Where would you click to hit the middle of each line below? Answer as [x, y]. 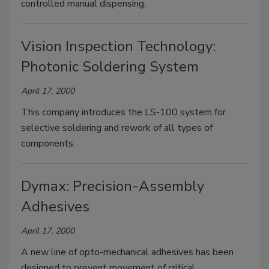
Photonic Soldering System [110, 67]
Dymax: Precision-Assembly [113, 186]
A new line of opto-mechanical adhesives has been [127, 252]
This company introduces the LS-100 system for [123, 113]
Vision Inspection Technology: [118, 47]
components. [48, 144]
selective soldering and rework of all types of [117, 128]
